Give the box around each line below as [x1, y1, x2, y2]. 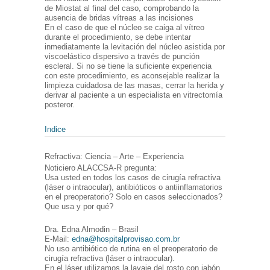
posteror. [45, 100, 75, 110]
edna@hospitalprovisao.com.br [72, 234, 180, 244]
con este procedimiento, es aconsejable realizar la [45, 71, 219, 81]
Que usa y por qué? [45, 202, 113, 212]
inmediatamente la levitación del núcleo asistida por [45, 42, 225, 52]
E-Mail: [45, 234, 72, 244]
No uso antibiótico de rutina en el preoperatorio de [45, 244, 218, 254]
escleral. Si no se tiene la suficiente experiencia [45, 61, 212, 71]
